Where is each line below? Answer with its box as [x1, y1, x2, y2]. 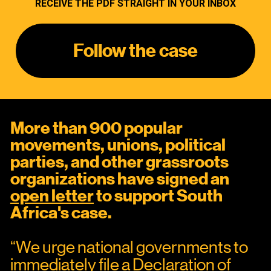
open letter [10, 186, 94, 206]
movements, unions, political [10, 135, 226, 155]
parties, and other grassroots [10, 152, 229, 172]
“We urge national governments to [10, 237, 248, 257]
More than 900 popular [10, 118, 183, 139]
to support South [93, 186, 223, 206]
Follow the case [73, 39, 198, 62]
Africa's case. [10, 203, 112, 223]
